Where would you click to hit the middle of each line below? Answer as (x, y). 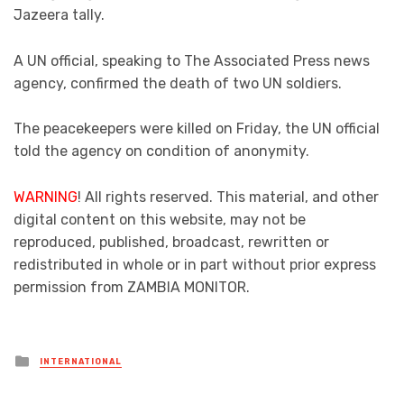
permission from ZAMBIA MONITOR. (132, 287)
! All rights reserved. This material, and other (228, 197)
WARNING (46, 197)
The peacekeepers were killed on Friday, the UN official (197, 129)
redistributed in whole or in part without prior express (195, 264)
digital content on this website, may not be (160, 219)
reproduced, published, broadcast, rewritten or (171, 242)
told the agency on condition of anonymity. (161, 151)
